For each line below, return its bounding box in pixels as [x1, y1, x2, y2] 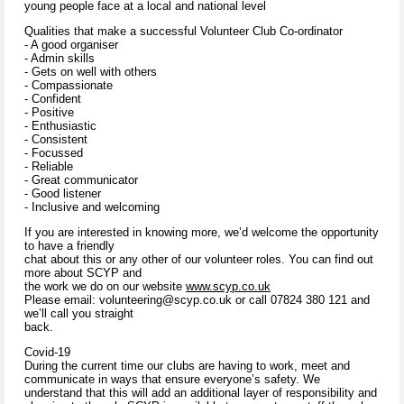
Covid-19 [24, 345, 70, 360]
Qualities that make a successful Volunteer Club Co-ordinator [24, 24, 343, 39]
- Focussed [24, 146, 83, 161]
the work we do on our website [24, 280, 186, 294]
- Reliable [24, 160, 73, 174]
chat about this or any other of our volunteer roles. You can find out [24, 252, 373, 267]
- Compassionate [24, 78, 113, 93]
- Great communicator [24, 173, 138, 188]
